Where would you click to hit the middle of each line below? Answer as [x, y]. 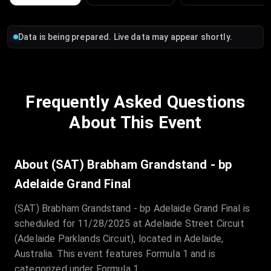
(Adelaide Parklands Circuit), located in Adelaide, [119, 239]
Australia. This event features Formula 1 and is [115, 254]
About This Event [135, 123]
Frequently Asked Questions [135, 102]
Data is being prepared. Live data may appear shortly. [125, 37]
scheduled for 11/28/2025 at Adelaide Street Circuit [129, 224]
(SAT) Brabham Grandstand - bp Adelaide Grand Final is [132, 209]
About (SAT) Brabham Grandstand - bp [123, 165]
